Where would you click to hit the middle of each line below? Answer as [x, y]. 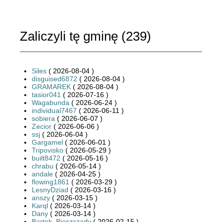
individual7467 [54, 110]
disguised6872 [55, 79]
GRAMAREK [51, 86]
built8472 [46, 158]
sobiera [43, 118]
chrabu [43, 166]
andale [42, 174]
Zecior [42, 126]
